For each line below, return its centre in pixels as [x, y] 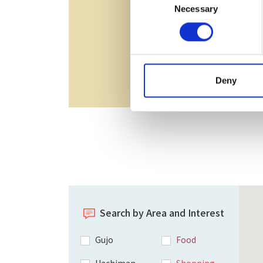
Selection [148, 12]
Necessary [196, 8]
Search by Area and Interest [162, 212]
